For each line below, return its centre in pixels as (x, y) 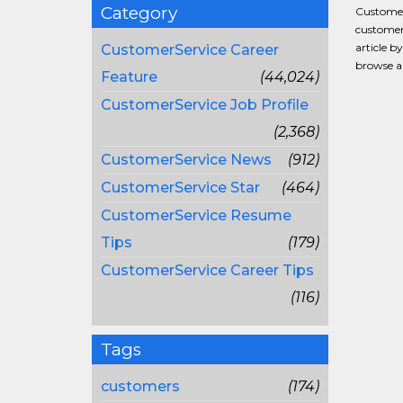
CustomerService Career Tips (207, 270)
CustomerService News (186, 160)
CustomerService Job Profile (205, 105)
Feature (129, 77)
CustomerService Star (180, 188)
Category (139, 13)
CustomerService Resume (196, 215)
